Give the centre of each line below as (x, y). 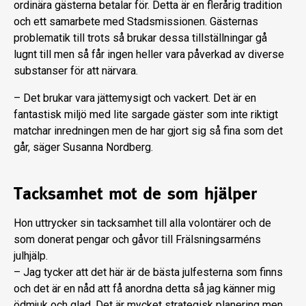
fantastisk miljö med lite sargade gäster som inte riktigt (146, 115)
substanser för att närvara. (76, 71)
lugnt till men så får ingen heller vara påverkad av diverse (149, 55)
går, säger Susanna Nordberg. (83, 148)
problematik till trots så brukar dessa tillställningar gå (140, 38)
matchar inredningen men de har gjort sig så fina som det (148, 131)
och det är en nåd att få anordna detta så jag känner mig (144, 289)
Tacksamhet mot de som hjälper (135, 194)
